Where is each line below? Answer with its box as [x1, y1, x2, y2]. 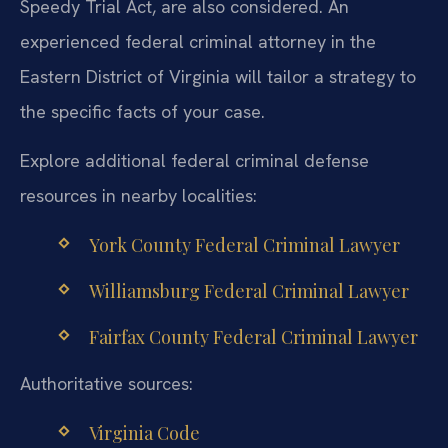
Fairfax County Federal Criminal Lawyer [88, 325, 418, 350]
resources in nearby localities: [20, 184, 257, 208]
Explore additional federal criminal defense [20, 149, 369, 173]
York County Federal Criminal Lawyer [88, 232, 400, 257]
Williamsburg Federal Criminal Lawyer [88, 278, 409, 303]
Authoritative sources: [20, 372, 193, 396]
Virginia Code [88, 420, 200, 445]
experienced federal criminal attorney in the [20, 29, 376, 53]
